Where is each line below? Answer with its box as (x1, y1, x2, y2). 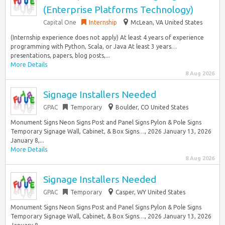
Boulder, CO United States (116, 104, 188, 110)
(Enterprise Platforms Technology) (43, 4, 193, 15)
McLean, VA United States (131, 19, 202, 26)
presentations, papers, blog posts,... (11, 52, 110, 59)
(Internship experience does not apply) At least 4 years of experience (11, 34, 204, 41)
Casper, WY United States (116, 189, 185, 195)
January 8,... (11, 137, 44, 144)
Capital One (43, 19, 76, 26)
